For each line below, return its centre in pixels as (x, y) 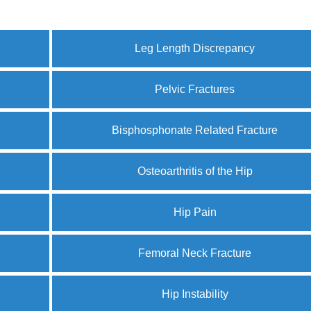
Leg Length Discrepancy (195, 48)
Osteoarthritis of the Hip (195, 171)
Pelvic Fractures (195, 89)
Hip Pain (195, 212)
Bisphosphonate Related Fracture (195, 130)
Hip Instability (195, 294)
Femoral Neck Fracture (195, 253)
